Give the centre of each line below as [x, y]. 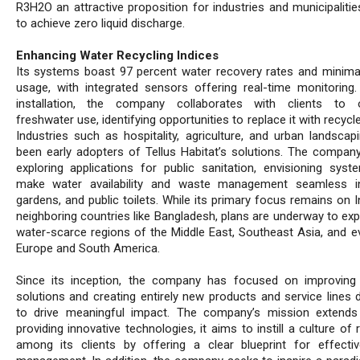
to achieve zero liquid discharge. [100, 24]
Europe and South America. [88, 249]
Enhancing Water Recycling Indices [117, 56]
